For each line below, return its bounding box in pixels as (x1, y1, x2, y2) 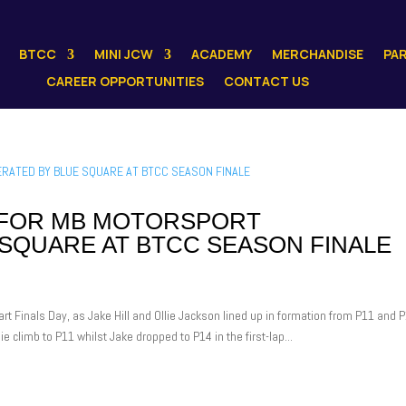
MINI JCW (93, 45, 153, 63)
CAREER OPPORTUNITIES (45, 72, 204, 90)
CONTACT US (223, 72, 309, 90)
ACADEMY (190, 45, 252, 63)
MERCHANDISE (271, 45, 363, 63)
